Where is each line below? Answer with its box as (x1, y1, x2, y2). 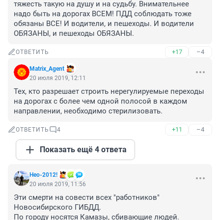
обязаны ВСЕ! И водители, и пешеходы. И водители (14, 19, 194, 28)
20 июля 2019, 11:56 (29, 181, 86, 188)
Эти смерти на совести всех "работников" (14, 193, 160, 202)
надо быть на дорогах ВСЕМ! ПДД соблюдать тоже (14, 9, 192, 19)
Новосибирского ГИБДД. (14, 203, 103, 212)
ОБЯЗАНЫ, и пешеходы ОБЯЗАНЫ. (14, 29, 134, 38)
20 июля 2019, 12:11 (29, 75, 86, 82)
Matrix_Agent (29, 65, 64, 73)
